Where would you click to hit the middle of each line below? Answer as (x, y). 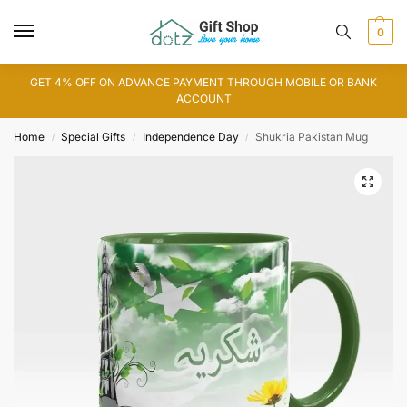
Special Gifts (94, 137)
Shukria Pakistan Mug (312, 137)
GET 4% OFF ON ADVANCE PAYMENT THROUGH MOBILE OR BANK (203, 82)
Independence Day (190, 137)
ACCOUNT (203, 99)
